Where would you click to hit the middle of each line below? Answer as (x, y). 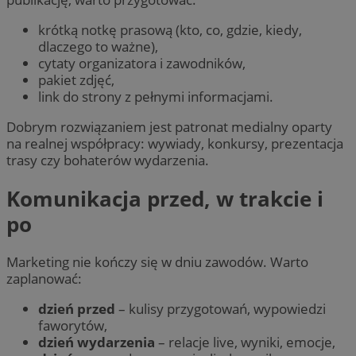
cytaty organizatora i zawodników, (142, 64)
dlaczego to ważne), (98, 47)
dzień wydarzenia (97, 342)
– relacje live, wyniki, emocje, (245, 342)
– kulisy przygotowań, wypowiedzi (221, 309)
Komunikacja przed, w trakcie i (165, 198)
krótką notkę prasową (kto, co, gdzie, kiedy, (170, 30)
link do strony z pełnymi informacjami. (156, 97)
